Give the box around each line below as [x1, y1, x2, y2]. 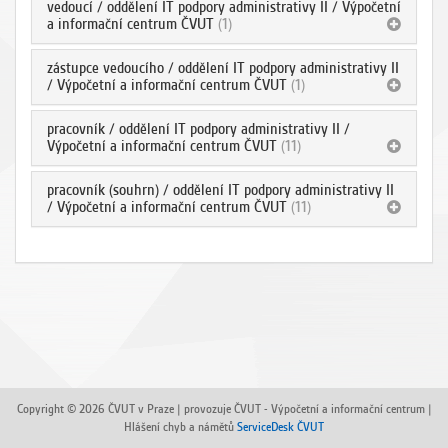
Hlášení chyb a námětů [124, 419, 237, 434]
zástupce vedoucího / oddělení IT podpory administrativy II [47, 59, 399, 77]
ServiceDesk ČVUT [237, 419, 324, 434]
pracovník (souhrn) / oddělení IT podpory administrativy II [47, 181, 394, 199]
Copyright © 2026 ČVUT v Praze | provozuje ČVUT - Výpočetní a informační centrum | [16, 401, 432, 416]
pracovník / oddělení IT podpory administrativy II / [47, 120, 350, 138]
